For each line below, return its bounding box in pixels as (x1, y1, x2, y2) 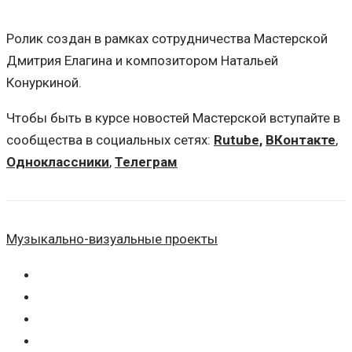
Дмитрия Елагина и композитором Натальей (6, 53, 278, 68)
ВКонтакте (266, 132, 335, 148)
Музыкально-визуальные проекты (6, 231, 218, 247)
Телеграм (115, 154, 178, 170)
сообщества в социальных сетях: (6, 132, 214, 148)
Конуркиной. (6, 75, 82, 90)
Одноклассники (6, 154, 109, 170)
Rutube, (214, 132, 262, 148)
